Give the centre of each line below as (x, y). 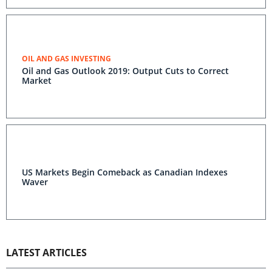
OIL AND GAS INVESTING (66, 59)
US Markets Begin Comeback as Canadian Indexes (125, 172)
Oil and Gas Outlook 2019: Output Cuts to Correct (125, 71)
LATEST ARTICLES (46, 253)
